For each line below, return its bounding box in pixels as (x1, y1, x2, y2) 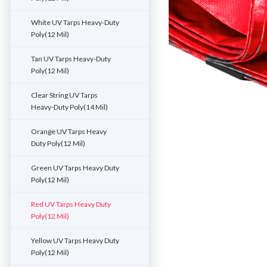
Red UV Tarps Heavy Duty (31, 200, 111, 209)
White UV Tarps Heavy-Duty (31, 18, 119, 27)
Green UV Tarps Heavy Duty (31, 163, 119, 172)
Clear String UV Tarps (31, 91, 98, 100)
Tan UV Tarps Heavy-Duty (31, 54, 111, 63)
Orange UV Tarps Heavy (31, 127, 107, 136)
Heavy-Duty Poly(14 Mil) (31, 103, 108, 111)
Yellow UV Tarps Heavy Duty (31, 236, 119, 245)
